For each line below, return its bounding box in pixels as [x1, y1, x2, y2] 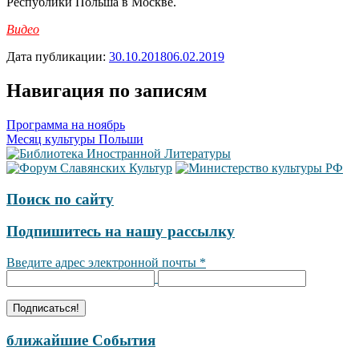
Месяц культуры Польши [6, 131, 143, 146]
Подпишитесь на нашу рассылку [6, 223, 235, 240]
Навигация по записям [6, 79, 207, 101]
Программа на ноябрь [6, 117, 125, 131]
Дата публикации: [6, 50, 109, 63]
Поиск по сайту [6, 190, 114, 208]
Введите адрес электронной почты [6, 255, 200, 269]
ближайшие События [6, 331, 155, 349]
